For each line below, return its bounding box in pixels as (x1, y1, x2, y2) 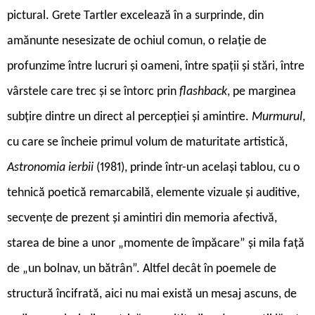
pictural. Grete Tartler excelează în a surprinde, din (7, 8, 264, 22)
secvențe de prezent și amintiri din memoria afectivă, (7, 211, 277, 225)
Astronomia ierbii (7, 160, 96, 174)
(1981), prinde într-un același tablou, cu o (96, 160, 300, 174)
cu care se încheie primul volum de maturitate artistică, (7, 135, 288, 149)
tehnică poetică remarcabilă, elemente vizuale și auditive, (7, 186, 300, 200)
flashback (179, 84, 227, 98)
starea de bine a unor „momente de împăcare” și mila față (7, 236, 304, 250)
